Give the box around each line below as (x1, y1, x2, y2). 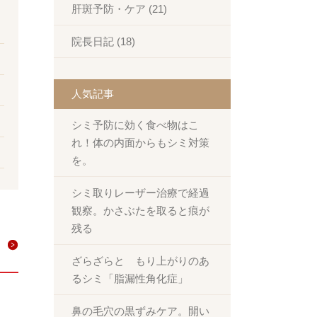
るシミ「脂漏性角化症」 (71, 272, 188, 284)
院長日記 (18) (71, 35, 135, 47)
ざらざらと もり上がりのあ (71, 255, 209, 267)
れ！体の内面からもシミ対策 (71, 137, 209, 149)
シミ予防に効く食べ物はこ (71, 119, 199, 131)
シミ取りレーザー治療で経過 (71, 187, 209, 199)
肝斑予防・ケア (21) (71, 3, 167, 15)
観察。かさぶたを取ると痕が (71, 204, 209, 217)
